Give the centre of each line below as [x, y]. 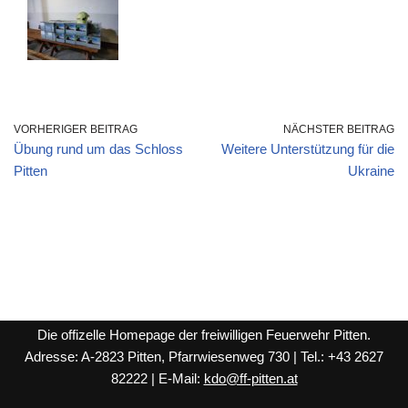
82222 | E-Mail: [157, 378]
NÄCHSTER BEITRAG [339, 129]
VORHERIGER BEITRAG [76, 129]
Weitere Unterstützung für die [308, 149]
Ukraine [371, 171]
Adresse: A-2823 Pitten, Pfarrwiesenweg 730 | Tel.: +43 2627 [204, 357]
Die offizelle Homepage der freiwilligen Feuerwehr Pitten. [204, 335]
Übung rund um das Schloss [98, 149]
